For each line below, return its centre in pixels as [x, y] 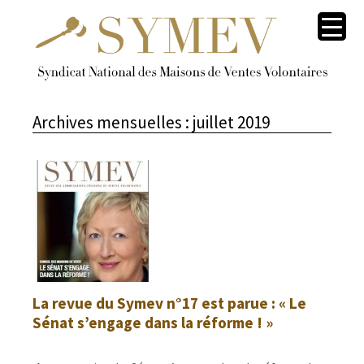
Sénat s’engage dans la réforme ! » [153, 322]
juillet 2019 [230, 122]
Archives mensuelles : [111, 122]
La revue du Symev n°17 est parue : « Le [169, 303]
